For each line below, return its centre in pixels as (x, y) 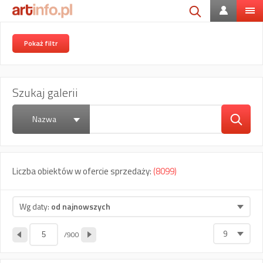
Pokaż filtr (41, 43)
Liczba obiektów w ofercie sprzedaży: (83, 171)
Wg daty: (35, 206)
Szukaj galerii (45, 92)
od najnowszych (81, 206)
